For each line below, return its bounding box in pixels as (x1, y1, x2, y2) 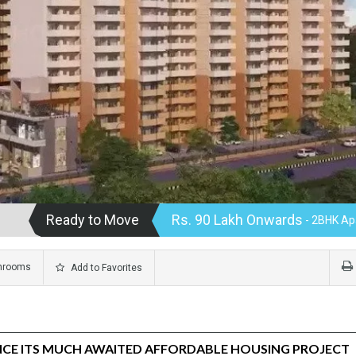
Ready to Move (46, 211, 139, 228)
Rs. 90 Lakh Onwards (172, 211, 303, 228)
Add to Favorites (68, 261, 142, 273)
